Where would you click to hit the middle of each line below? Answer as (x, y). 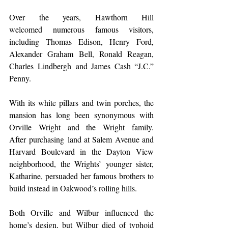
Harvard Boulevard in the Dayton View (81, 151)
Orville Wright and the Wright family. (81, 127)
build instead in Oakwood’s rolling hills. (76, 188)
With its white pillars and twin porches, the (81, 102)
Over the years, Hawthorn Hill (81, 17)
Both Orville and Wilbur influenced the (81, 212)
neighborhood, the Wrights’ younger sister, (81, 163)
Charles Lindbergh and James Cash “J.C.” (81, 66)
